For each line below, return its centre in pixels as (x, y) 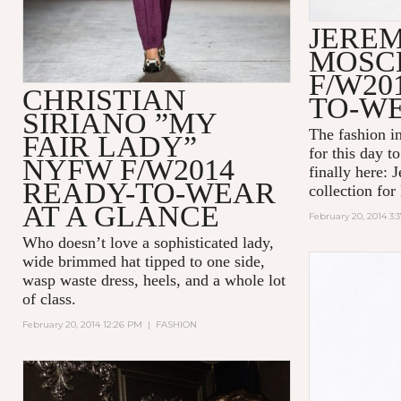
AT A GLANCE (120, 216)
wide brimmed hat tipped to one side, (143, 261)
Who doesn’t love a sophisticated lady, (148, 242)
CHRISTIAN (104, 99)
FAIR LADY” (109, 146)
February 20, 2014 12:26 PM (82, 324)
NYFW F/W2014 (128, 169)
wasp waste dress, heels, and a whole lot (154, 280)
